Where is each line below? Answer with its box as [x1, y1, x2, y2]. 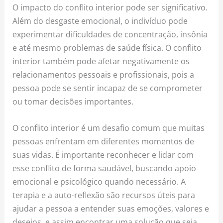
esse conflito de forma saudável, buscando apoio [12, 162, 197, 174]
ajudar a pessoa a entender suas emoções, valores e [12, 203, 210, 215]
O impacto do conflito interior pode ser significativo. [12, 1, 208, 13]
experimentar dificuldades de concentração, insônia [12, 28, 208, 40]
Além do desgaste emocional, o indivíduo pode [12, 14, 188, 26]
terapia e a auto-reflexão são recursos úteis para [12, 189, 196, 201]
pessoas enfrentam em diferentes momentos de [12, 135, 195, 147]
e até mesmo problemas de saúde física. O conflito [12, 41, 202, 53]
